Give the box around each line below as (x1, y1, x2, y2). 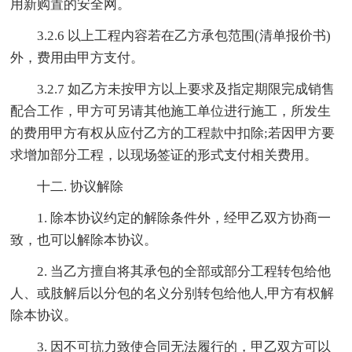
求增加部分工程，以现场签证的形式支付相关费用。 (10, 148, 318, 163)
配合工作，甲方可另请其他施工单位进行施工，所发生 (10, 104, 332, 119)
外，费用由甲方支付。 (10, 50, 145, 66)
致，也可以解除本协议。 (10, 233, 158, 248)
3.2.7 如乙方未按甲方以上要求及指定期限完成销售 (37, 82, 335, 97)
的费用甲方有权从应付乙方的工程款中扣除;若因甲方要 (10, 126, 335, 141)
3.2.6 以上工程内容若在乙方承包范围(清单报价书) (37, 28, 332, 44)
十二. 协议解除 (37, 179, 124, 195)
